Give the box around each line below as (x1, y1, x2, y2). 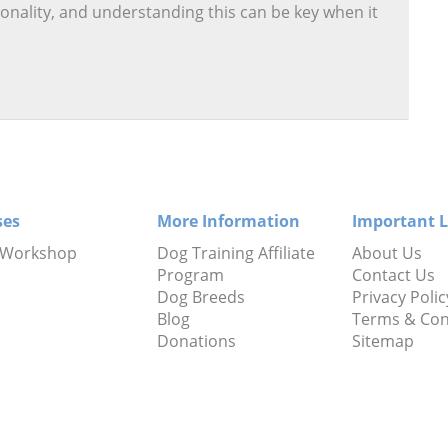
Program (156, 263, 224, 286)
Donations (156, 329, 236, 352)
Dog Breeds (156, 285, 245, 308)
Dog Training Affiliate (156, 241, 315, 264)
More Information (156, 209, 300, 232)
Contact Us (351, 263, 435, 286)
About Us (351, 241, 422, 264)
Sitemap (351, 329, 414, 352)
